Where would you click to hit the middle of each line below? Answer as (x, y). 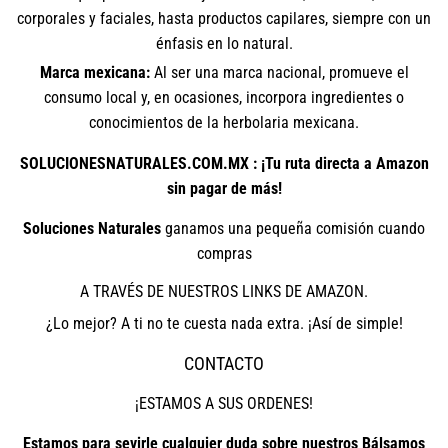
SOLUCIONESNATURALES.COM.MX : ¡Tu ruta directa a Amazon (224, 164)
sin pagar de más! (224, 189)
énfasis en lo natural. (224, 44)
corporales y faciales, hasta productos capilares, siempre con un (224, 19)
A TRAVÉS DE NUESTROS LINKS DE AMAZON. (224, 292)
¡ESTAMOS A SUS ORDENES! (224, 404)
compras (224, 254)
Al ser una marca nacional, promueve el (279, 73)
